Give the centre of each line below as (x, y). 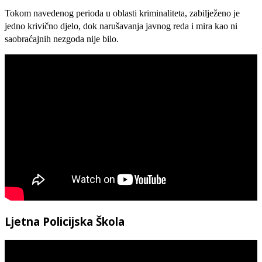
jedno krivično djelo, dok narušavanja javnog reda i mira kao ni (121, 26)
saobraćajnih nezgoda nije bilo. (62, 39)
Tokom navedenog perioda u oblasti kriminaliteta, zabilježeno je (122, 13)
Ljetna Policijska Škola (65, 222)
